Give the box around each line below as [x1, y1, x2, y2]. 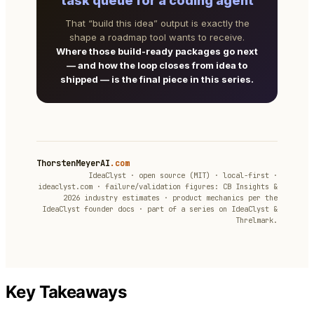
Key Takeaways [6, 281, 127, 302]
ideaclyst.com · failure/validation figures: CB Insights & [38, 182, 278, 192]
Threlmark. [235, 215, 278, 226]
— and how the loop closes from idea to [67, 60, 247, 71]
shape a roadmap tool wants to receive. [69, 32, 245, 43]
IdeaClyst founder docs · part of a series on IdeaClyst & [42, 204, 278, 214]
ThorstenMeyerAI [36, 158, 110, 170]
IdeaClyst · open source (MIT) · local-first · [88, 170, 278, 181]
